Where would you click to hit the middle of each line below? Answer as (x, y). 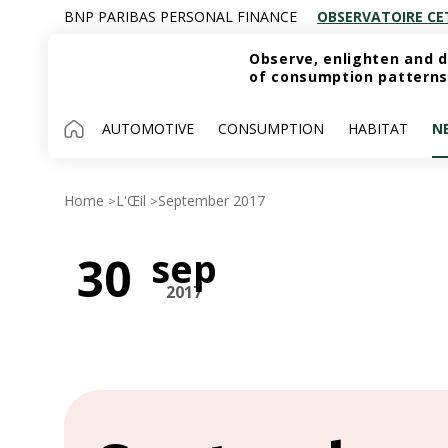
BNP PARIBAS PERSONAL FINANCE (180, 16)
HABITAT (378, 128)
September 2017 (211, 200)
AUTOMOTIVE (148, 128)
